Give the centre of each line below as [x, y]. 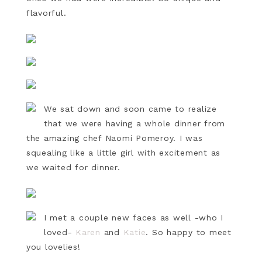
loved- [60, 232]
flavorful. [46, 13]
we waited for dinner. [75, 167]
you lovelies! [55, 247]
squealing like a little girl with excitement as [123, 152]
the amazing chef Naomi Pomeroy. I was [114, 138]
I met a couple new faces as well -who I [134, 217]
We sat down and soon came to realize [130, 108]
